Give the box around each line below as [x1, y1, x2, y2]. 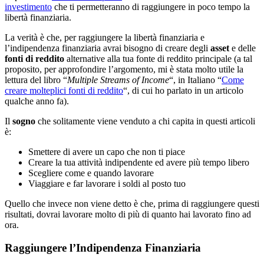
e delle [229, 42, 256, 53]
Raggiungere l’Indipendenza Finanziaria [5, 241, 201, 254]
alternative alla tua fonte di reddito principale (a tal [64, 53, 252, 64]
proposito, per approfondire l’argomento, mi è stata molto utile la [5, 64, 243, 74]
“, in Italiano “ [169, 74, 222, 85]
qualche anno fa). [5, 95, 69, 106]
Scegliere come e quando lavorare [28, 167, 154, 178]
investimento [5, 1, 52, 12]
